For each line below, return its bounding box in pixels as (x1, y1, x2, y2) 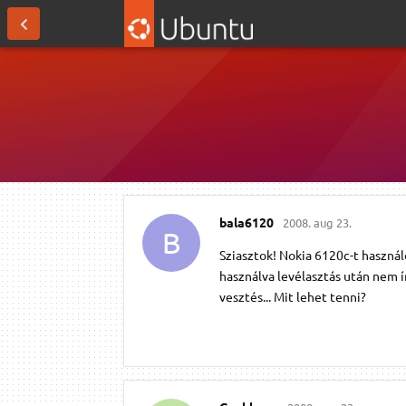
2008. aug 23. (283, 214, 352, 230)
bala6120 (219, 213, 274, 230)
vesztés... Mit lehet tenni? (219, 287, 366, 304)
